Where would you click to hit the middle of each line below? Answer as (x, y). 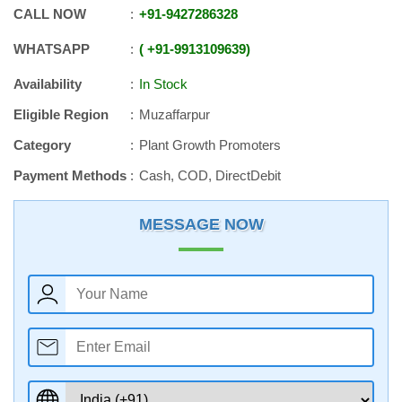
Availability (48, 84)
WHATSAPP (52, 49)
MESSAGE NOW (201, 224)
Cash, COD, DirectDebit (210, 175)
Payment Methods (70, 175)
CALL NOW (50, 14)
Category (42, 145)
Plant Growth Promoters (210, 145)
